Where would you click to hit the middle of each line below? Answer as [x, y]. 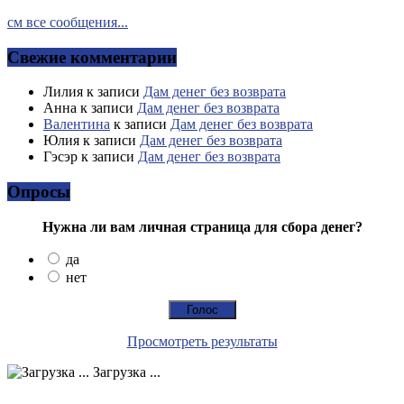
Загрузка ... [125, 372]
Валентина [77, 124]
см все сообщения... [68, 22]
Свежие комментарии [92, 57]
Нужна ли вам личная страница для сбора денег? [202, 226]
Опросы [39, 191]
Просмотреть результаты [202, 341]
